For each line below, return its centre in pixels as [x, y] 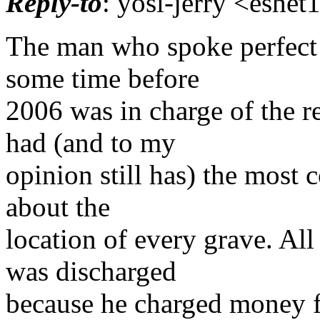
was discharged [91, 271]
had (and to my [91, 142]
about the [58, 206]
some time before [102, 78]
